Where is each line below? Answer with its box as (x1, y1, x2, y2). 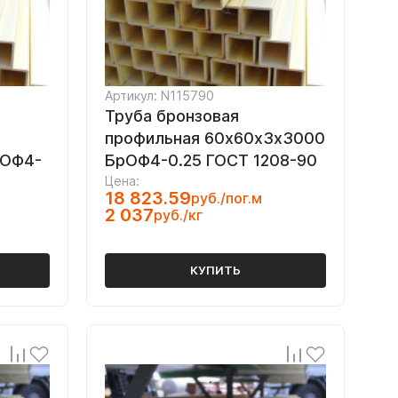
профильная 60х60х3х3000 (105, 129, 325, 147)
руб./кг (154, 206, 203, 224)
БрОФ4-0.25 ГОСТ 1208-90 (105, 151, 317, 170)
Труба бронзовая (105, 107, 239, 125)
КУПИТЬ (190, 263, 241, 277)
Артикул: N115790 (105, 88, 214, 103)
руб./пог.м (191, 189, 262, 207)
